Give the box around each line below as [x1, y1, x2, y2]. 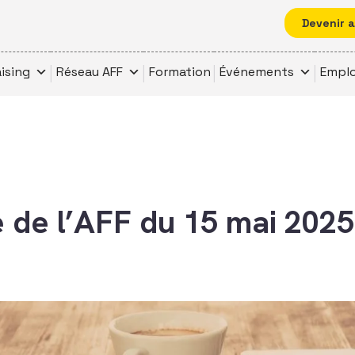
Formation [149, 63, 211, 80]
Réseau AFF [56, 63, 123, 80]
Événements [219, 63, 294, 80]
